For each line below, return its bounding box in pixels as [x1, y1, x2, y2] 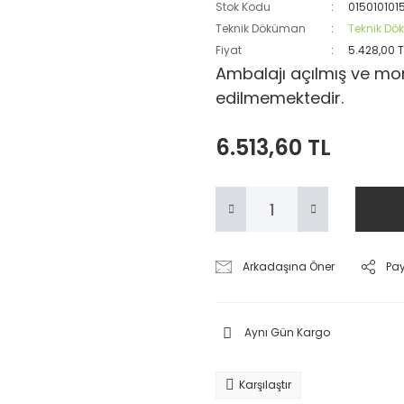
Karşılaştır [239, 377, 291, 392]
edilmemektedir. [216, 87, 344, 109]
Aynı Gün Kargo [244, 325, 330, 340]
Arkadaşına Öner [243, 259, 335, 274]
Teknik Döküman [216, 21, 306, 36]
